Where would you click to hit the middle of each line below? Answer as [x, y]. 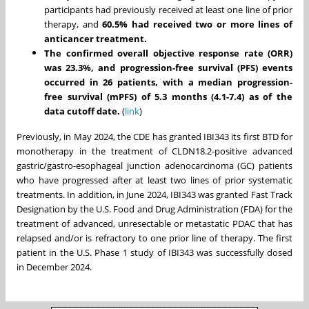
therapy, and [73, 24]
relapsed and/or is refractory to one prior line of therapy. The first [154, 238]
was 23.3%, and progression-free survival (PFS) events [168, 68]
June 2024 [146, 195]
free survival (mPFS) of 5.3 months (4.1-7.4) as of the [168, 97]
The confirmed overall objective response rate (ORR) [168, 53]
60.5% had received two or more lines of [198, 24]
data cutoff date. [82, 111]
